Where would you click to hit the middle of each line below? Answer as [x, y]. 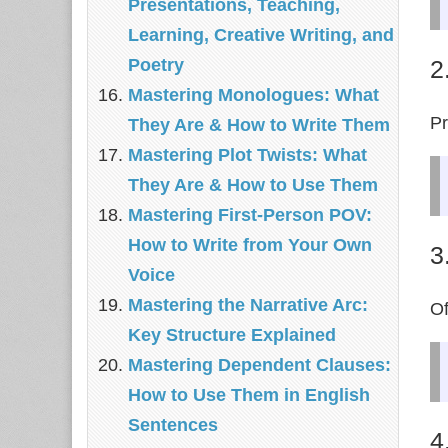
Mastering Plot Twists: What [247, 155]
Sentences [173, 425]
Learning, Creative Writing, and [261, 35]
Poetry [156, 65]
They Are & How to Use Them [253, 185]
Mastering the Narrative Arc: [248, 305]
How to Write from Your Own [250, 245]
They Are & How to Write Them [259, 125]
